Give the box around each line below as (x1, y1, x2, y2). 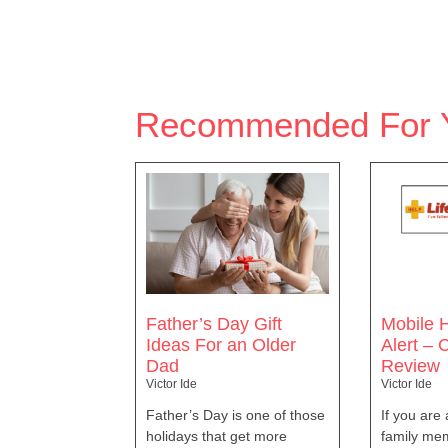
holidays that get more (146, 427, 287, 444)
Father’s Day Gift (146, 313, 282, 334)
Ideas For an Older (146, 334, 296, 355)
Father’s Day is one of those (146, 406, 325, 423)
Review (381, 355, 441, 376)
